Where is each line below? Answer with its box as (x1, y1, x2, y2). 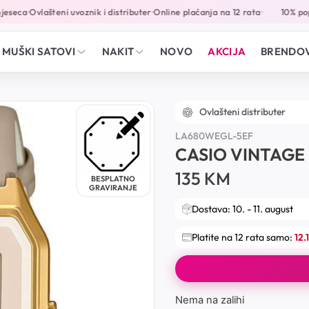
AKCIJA (208, 45, 246, 58)
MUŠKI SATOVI (2, 45, 76, 58)
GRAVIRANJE (89, 183, 138, 193)
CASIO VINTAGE (175, 143, 305, 166)
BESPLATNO (91, 174, 136, 184)
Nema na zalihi (175, 293, 244, 306)
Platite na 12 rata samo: (192, 230, 295, 243)
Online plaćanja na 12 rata (144, 6, 252, 17)
